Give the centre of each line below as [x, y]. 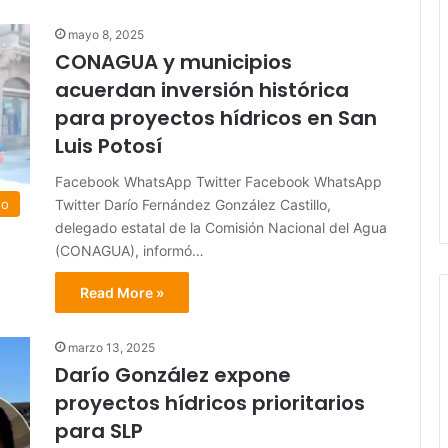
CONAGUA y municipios [173, 62]
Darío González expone [173, 375]
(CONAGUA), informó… [129, 251]
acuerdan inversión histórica [202, 90]
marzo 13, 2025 [111, 348]
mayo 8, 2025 [106, 35]
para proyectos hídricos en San [216, 118]
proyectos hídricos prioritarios [210, 403]
